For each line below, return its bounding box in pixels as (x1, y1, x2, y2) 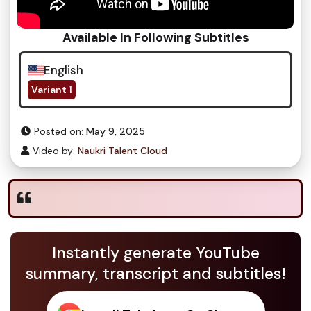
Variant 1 (31, 83, 72, 96)
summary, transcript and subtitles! (25, 263, 286, 284)
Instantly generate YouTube (51, 242, 260, 263)
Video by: (30, 144, 78, 157)
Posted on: (31, 125, 86, 137)
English (43, 62, 83, 78)
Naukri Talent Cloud (78, 144, 167, 157)
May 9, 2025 (86, 125, 145, 137)
